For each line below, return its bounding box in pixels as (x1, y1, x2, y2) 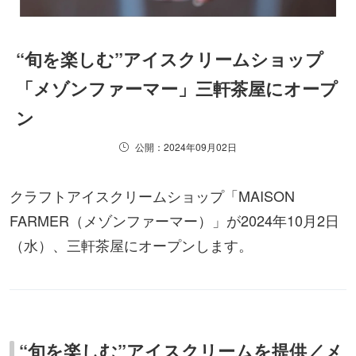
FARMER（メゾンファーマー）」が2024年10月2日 (10, 209, 339, 230)
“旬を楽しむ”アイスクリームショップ (16, 45, 323, 72)
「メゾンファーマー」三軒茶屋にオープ (16, 75, 338, 101)
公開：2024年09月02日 (135, 139, 237, 153)
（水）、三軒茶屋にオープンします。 (10, 234, 253, 255)
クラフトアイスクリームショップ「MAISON (10, 184, 295, 206)
